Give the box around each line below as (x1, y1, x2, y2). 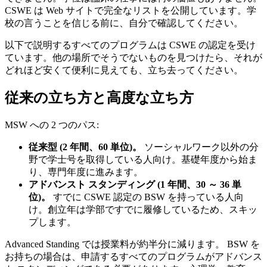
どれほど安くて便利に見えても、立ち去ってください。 (5, 64, 243, 75)
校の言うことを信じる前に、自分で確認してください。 (5, 17, 243, 28)
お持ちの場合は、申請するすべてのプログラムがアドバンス (5, 252, 262, 262)
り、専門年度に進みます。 (29, 167, 143, 178)
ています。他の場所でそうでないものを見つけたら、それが (5, 52, 262, 63)
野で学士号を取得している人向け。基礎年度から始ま (29, 154, 257, 165)
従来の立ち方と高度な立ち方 (5, 90, 194, 106)
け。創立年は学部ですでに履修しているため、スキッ (29, 204, 257, 215)
